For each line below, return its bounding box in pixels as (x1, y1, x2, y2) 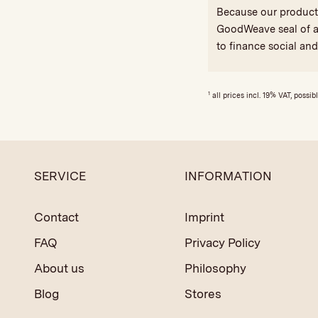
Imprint (185, 209, 225, 224)
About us (34, 261, 85, 275)
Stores (185, 286, 222, 301)
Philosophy (185, 261, 247, 275)
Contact (34, 209, 79, 224)
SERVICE (34, 168, 87, 183)
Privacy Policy (185, 235, 261, 250)
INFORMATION (185, 168, 273, 183)
